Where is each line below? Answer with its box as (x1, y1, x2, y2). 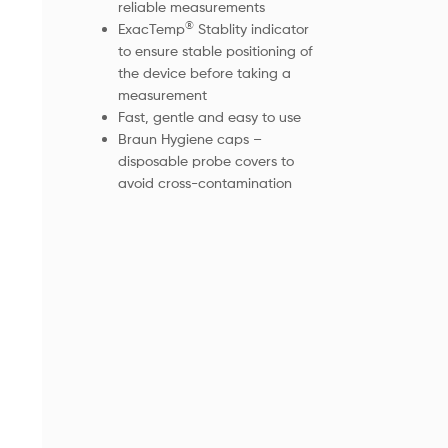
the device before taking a (117, 63, 291, 81)
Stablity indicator (193, 19, 309, 37)
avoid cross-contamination (117, 173, 292, 191)
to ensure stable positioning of (117, 41, 313, 59)
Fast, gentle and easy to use (117, 107, 301, 125)
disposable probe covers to (117, 151, 294, 169)
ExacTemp (117, 19, 185, 37)
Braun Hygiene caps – (117, 129, 262, 147)
